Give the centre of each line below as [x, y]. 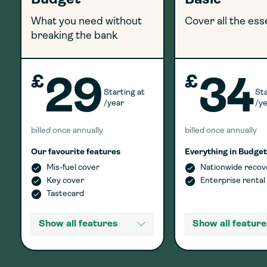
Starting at [124, 92]
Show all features [78, 224]
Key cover [65, 181]
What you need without [86, 22]
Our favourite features [76, 152]
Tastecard [65, 194]
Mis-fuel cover [73, 168]
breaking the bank [74, 36]
